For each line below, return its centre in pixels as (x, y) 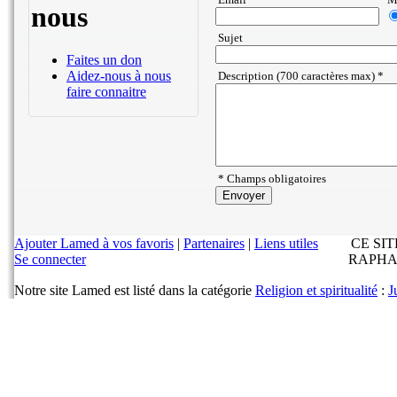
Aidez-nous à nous (119, 76)
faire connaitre (106, 92)
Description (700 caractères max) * (300, 76)
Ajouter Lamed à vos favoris (94, 243)
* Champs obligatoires (271, 179)
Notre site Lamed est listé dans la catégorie (135, 290)
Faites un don (104, 60)
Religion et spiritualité (316, 290)
